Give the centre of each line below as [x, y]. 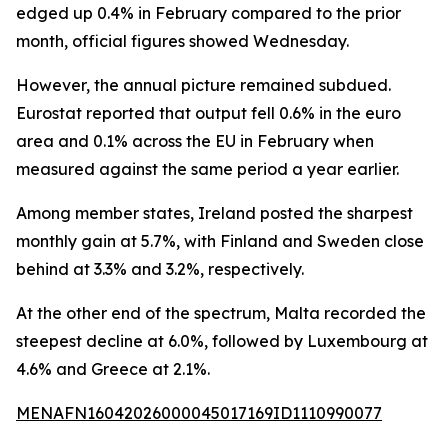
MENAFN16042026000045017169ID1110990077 [199, 413]
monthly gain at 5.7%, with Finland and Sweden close [220, 241]
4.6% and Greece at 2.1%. [113, 369]
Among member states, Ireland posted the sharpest [214, 213]
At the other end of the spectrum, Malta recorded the [221, 313]
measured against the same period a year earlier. [207, 169]
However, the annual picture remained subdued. [203, 85]
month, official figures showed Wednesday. [182, 41]
